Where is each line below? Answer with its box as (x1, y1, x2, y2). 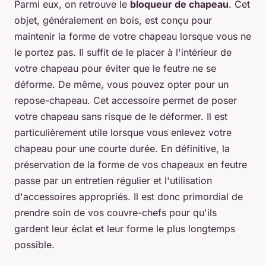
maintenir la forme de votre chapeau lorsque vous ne (14, 30, 251, 43)
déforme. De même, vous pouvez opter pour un (14, 78, 229, 91)
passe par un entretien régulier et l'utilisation (14, 175, 212, 187)
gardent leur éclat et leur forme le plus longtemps (14, 223, 235, 235)
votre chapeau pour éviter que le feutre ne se (14, 62, 216, 75)
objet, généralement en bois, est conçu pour (14, 14, 212, 27)
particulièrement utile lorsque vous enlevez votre (14, 126, 232, 139)
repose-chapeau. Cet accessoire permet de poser (14, 94, 237, 107)
